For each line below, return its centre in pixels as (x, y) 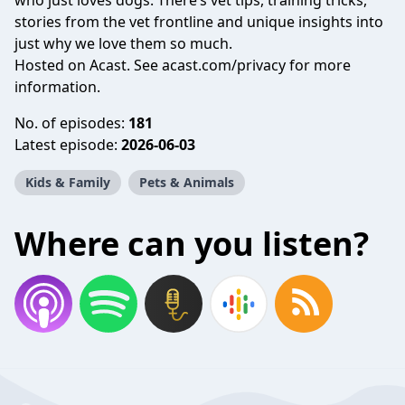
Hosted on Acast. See (88, 65)
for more (318, 65)
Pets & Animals (187, 182)
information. (57, 87)
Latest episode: (68, 145)
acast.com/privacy (224, 65)
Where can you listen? (192, 244)
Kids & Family (68, 182)
